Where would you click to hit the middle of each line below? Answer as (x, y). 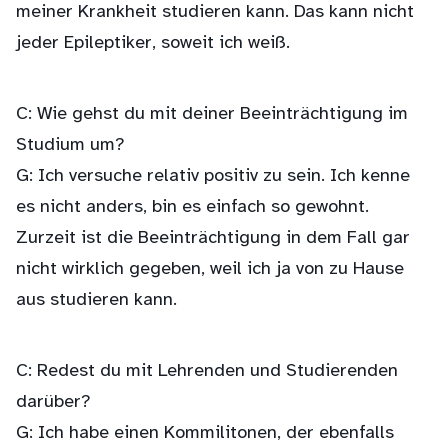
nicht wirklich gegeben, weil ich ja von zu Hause (210, 269)
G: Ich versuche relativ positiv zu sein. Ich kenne (213, 176)
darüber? (53, 402)
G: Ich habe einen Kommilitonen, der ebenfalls (205, 433)
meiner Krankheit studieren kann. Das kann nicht (215, 12)
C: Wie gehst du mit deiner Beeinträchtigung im (212, 114)
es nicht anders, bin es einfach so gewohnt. (192, 207)
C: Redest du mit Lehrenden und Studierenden (207, 371)
